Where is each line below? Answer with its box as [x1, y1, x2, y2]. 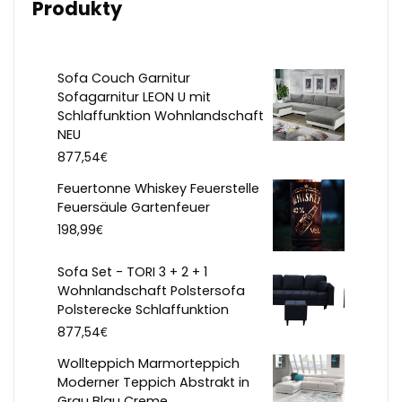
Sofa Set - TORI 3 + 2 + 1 [57, 263, 207, 282]
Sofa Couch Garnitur [57, 69, 190, 88]
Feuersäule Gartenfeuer [57, 198, 210, 217]
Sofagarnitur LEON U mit [57, 88, 211, 107]
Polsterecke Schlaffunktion [57, 301, 229, 319]
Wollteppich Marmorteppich [57, 354, 240, 373]
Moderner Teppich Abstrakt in [57, 373, 249, 392]
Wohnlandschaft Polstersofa [57, 282, 245, 301]
